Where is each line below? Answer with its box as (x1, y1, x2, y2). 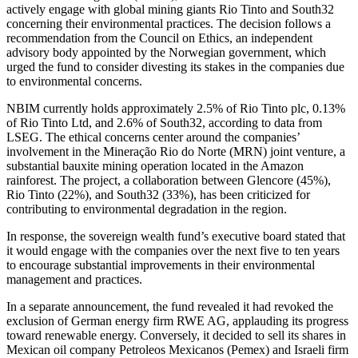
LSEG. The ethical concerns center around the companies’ (6, 130, 300, 145)
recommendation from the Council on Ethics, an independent (6, 31, 312, 46)
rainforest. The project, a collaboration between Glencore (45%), (6, 173, 331, 188)
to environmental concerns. (6, 74, 142, 89)
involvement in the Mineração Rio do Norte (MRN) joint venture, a (6, 145, 345, 159)
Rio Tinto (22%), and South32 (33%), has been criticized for (6, 188, 310, 202)
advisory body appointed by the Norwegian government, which (6, 46, 326, 60)
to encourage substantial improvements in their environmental (6, 258, 315, 272)
